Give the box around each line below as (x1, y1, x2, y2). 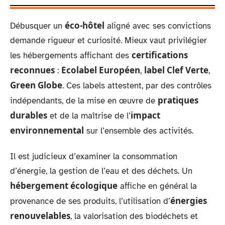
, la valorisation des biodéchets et (70, 211, 198, 221)
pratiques (158, 94, 198, 106)
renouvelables (10, 210, 70, 221)
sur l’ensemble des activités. (84, 125, 193, 136)
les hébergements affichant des (10, 50, 132, 61)
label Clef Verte (144, 64, 208, 76)
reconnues (10, 64, 55, 76)
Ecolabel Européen (61, 64, 140, 76)
